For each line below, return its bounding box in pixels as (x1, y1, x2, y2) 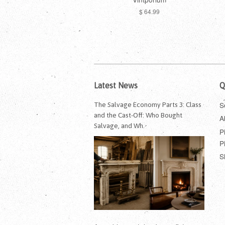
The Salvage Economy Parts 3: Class (94, 100, 201, 108)
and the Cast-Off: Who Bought (94, 110, 182, 119)
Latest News (94, 80, 138, 90)
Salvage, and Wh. (94, 121, 145, 130)
